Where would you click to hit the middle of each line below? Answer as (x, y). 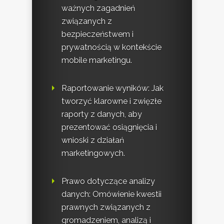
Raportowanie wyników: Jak (112, 88)
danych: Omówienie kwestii (111, 194)
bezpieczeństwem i (97, 34)
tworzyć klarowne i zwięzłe (111, 101)
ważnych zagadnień (98, 8)
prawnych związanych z (106, 207)
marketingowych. (93, 153)
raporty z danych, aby (102, 114)
